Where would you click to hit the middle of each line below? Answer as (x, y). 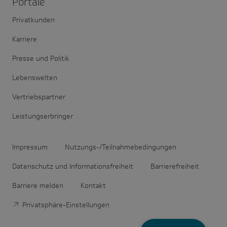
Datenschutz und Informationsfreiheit (73, 166)
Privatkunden (33, 20)
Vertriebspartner (39, 97)
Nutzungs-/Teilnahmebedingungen (121, 147)
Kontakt (93, 185)
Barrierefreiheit (175, 166)
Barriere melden (38, 185)
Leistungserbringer (43, 116)
